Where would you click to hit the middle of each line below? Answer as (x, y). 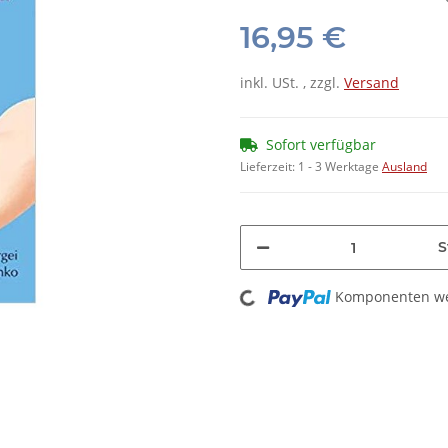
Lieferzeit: (269, 167)
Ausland (404, 167)
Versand (371, 83)
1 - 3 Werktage (340, 167)
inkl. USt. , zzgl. (292, 83)
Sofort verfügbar (321, 145)
